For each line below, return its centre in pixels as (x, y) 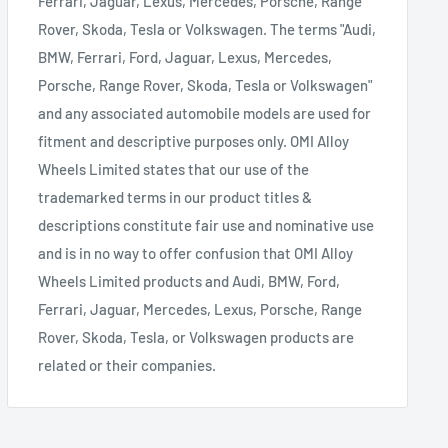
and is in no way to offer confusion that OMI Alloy (195, 253)
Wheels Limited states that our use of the (173, 169)
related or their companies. (126, 365)
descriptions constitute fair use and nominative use (205, 225)
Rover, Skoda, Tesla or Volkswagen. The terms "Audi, (206, 29)
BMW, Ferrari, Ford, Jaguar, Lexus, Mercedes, (184, 57)
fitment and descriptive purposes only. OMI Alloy (193, 141)
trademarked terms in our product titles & (174, 197)
